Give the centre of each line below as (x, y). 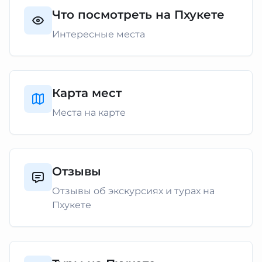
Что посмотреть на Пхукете (138, 15)
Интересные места (99, 34)
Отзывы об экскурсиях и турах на (133, 191)
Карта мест (87, 93)
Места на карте (89, 113)
